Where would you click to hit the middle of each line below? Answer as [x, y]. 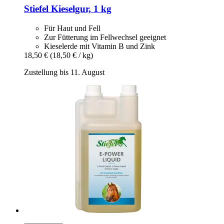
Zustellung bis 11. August [64, 72]
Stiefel [36, 9]
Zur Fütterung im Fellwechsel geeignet [105, 37]
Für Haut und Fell [72, 28]
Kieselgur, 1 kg [80, 9]
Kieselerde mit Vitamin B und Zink [99, 46]
